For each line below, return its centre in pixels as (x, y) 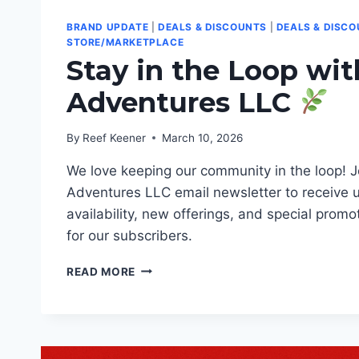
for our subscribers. (129, 235)
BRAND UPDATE (108, 27)
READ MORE (101, 271)
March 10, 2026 (203, 137)
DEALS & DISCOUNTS (212, 27)
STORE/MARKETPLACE (125, 42)
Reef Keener (115, 137)
